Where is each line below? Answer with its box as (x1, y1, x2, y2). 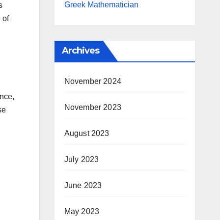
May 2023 (64, 207, 100, 216)
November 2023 (64, 103, 122, 111)
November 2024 (64, 77, 122, 85)
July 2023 (64, 155, 99, 164)
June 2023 (64, 181, 102, 190)
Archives (61, 45, 100, 56)
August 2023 (64, 129, 110, 137)
